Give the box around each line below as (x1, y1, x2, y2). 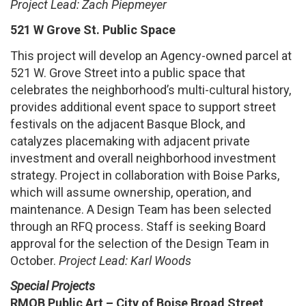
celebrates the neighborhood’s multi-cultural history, (10, 82, 291, 97)
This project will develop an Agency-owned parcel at (10, 48, 292, 63)
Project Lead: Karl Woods (59, 253, 191, 268)
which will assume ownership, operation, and (10, 184, 251, 199)
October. (10, 253, 59, 268)
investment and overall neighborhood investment (10, 150, 276, 165)
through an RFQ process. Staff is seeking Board (10, 219, 266, 234)
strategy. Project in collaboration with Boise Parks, (10, 167, 279, 182)
